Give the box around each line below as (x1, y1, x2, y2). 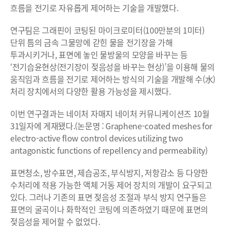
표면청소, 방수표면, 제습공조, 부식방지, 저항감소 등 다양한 (10, 166, 209, 179)
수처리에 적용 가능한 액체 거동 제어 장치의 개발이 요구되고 (10, 178, 212, 191)
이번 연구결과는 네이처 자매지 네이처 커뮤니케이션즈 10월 (10, 107, 210, 120)
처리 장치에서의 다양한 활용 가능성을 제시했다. (10, 84, 171, 97)
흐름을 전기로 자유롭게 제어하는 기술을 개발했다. (10, 1, 179, 14)
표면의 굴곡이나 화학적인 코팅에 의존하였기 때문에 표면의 (10, 203, 209, 215)
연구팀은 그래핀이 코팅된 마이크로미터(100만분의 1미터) (10, 23, 205, 36)
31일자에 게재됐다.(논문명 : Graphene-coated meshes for (10, 119, 212, 132)
